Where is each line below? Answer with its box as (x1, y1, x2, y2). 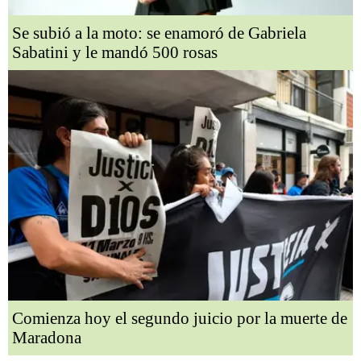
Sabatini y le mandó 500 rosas (12, 43, 218, 63)
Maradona (12, 328, 81, 348)
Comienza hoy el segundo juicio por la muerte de (12, 309, 347, 329)
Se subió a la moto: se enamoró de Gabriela (12, 23, 306, 44)
